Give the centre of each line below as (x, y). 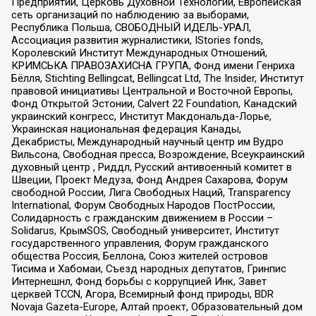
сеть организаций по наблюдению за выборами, (130, 14)
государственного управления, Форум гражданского (140, 243)
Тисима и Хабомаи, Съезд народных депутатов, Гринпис (148, 268)
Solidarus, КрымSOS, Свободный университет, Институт (145, 230)
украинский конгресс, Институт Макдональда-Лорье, (141, 116)
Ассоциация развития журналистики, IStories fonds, (137, 40)
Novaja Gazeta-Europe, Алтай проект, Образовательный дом (157, 306)
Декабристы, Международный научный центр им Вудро (147, 141)
